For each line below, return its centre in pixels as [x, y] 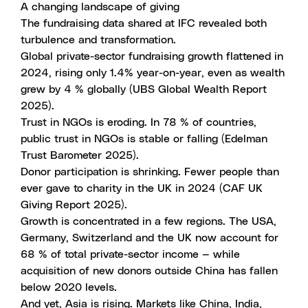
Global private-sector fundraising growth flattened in [152, 56]
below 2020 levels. [69, 287]
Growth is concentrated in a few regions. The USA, [148, 221]
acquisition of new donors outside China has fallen [149, 271]
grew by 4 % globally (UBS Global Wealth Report [144, 89]
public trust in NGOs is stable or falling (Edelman [144, 139]
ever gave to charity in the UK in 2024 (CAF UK [142, 188]
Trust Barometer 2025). [80, 155]
